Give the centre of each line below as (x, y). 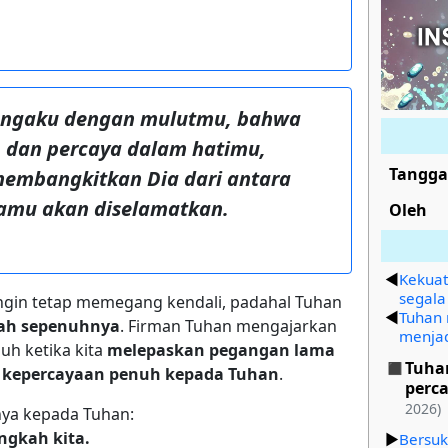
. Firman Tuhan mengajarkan (228, 325)
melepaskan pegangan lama (221, 349)
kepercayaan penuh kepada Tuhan (140, 373)
